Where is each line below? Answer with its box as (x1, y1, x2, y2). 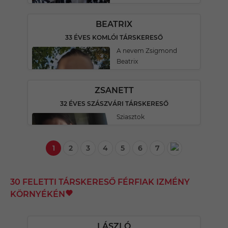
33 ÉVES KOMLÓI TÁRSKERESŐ (65, 34, 163, 41)
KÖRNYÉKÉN (10, 189, 65, 199)
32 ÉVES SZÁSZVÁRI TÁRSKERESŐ (60, 100, 168, 107)
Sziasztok (117, 113, 145, 121)
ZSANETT (94, 85, 134, 95)
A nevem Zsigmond (117, 47, 177, 54)
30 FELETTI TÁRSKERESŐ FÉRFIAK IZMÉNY (10, 177, 190, 187)
